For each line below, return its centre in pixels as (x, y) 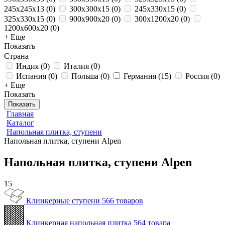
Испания (31, 76)
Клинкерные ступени (63, 200)
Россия (197, 76)
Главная (20, 114)
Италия (76, 66)
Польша (85, 76)
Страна (16, 56)
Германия (140, 76)
